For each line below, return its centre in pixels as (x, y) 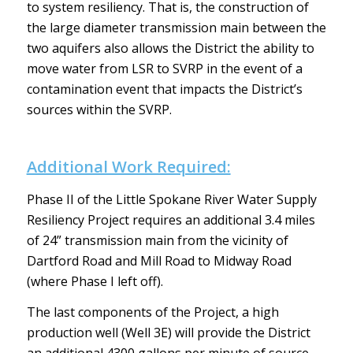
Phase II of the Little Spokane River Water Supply (171, 199)
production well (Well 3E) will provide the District (168, 333)
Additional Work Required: (128, 167)
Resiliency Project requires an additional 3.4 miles (171, 219)
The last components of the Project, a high (152, 312)
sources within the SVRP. (99, 110)
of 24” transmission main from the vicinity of (157, 240)
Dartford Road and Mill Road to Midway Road (159, 260)
